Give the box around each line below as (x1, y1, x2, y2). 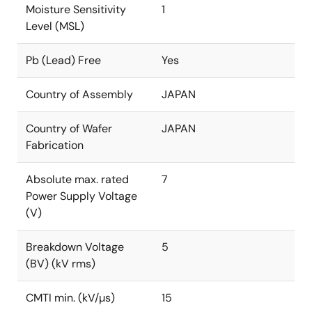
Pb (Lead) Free (26, 53, 101, 68)
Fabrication (26, 138, 84, 153)
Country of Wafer (26, 121, 112, 136)
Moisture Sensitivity (26, 2, 126, 17)
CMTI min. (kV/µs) (26, 290, 115, 305)
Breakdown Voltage (26, 240, 124, 254)
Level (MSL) (26, 19, 84, 33)
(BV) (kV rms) (26, 256, 95, 271)
